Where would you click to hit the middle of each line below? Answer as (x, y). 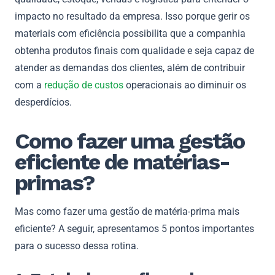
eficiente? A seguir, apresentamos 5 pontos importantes (134, 228)
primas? (55, 183)
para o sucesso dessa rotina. (77, 246)
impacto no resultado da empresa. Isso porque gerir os (132, 16)
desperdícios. (46, 102)
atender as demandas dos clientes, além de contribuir (130, 68)
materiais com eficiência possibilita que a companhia (130, 33)
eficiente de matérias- (122, 162)
